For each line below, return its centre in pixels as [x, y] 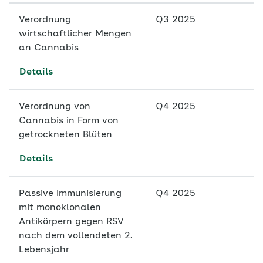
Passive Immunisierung [70, 194]
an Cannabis [49, 48]
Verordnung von [55, 107]
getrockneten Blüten [65, 135]
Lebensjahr [45, 250]
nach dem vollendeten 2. [76, 236]
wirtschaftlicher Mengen [75, 34]
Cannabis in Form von [69, 121]
